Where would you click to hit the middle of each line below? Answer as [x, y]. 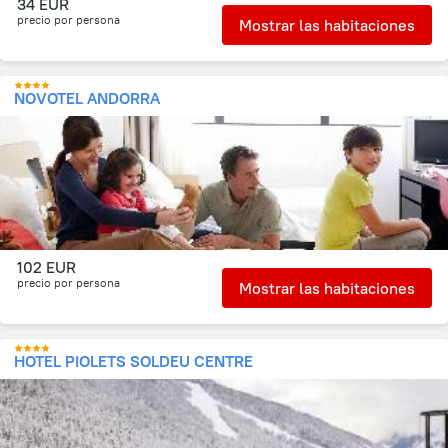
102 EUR [46, 267]
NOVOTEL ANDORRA [87, 98]
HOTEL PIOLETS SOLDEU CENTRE [133, 361]
